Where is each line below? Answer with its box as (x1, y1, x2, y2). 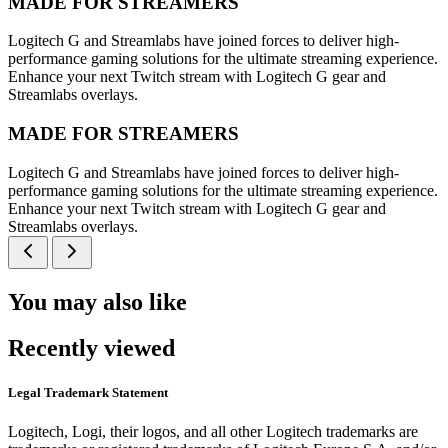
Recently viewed (8, 335, 175, 362)
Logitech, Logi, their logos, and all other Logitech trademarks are (8, 422, 418, 440)
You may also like (8, 288, 187, 315)
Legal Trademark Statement (8, 384, 168, 400)
